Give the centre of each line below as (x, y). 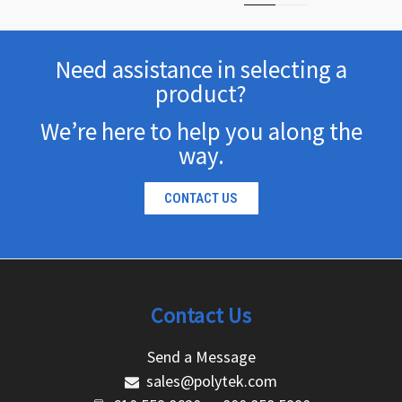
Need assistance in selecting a (201, 69)
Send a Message (201, 356)
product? (201, 93)
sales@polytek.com (212, 380)
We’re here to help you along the (201, 131)
